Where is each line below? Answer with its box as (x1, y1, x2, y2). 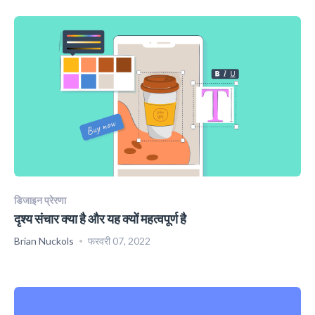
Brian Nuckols (14, 235, 74, 247)
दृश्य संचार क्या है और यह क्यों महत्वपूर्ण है (14, 211, 186, 227)
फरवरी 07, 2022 (88, 235, 150, 247)
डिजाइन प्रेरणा (14, 194, 66, 207)
